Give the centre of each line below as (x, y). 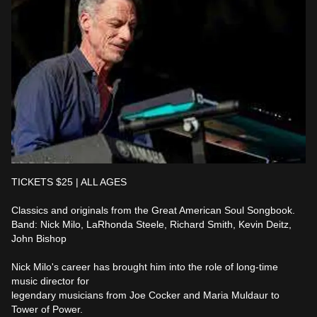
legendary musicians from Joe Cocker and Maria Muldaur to (145, 295)
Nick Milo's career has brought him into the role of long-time (145, 267)
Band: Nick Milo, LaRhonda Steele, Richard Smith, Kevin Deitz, (151, 224)
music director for (50, 281)
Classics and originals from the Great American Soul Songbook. (153, 210)
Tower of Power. (47, 309)
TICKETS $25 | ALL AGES (69, 182)
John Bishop (39, 238)
